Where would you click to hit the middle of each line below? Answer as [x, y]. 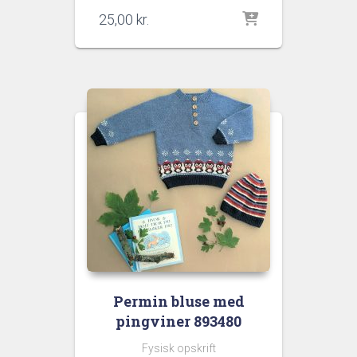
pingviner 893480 [178, 322]
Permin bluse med [178, 302]
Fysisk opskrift [178, 349]
